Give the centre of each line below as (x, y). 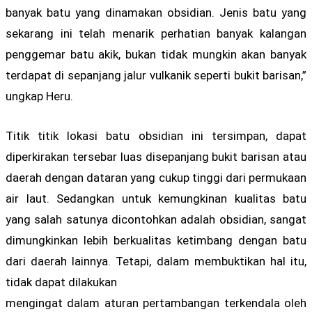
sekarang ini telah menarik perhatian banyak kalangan (156, 33)
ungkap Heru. (39, 96)
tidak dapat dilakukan (61, 282)
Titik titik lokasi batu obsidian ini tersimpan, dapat (156, 136)
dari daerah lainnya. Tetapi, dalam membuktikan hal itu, (156, 262)
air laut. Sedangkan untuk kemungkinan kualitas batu (156, 199)
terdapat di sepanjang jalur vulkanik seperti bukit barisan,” (156, 75)
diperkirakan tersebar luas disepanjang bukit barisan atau (156, 157)
